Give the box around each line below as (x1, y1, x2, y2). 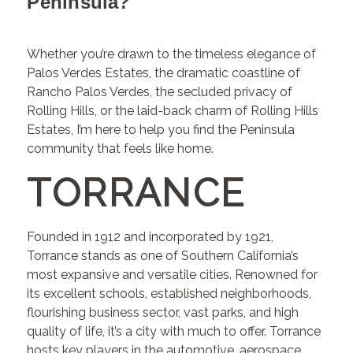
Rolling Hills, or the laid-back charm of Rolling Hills (27, 103, 319, 119)
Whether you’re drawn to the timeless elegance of (27, 46, 317, 62)
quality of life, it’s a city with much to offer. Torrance (27, 324, 321, 340)
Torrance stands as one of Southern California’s (27, 248, 299, 264)
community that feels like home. (27, 141, 214, 157)
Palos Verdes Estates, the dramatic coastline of (27, 65, 301, 81)
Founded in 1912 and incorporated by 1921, (27, 229, 274, 245)
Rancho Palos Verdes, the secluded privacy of (27, 84, 293, 100)
